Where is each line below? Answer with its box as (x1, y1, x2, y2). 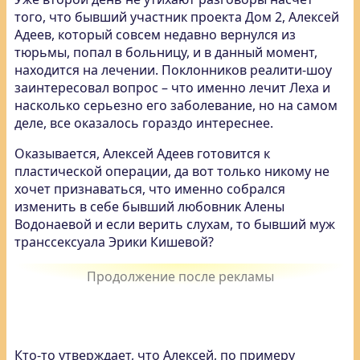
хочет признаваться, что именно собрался (14, 180, 285, 198)
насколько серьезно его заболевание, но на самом (14, 96, 337, 114)
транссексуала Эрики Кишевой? (14, 233, 214, 251)
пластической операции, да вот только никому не (14, 162, 329, 180)
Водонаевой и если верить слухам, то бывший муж (14, 215, 335, 233)
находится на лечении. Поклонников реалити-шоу (14, 61, 332, 79)
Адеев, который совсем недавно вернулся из (14, 26, 296, 43)
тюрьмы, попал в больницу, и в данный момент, (14, 43, 317, 61)
